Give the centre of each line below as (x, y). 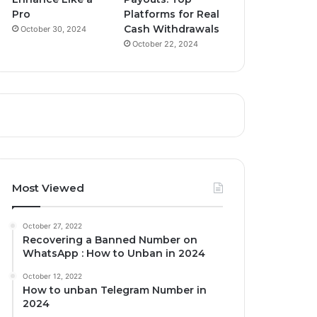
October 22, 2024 (165, 44)
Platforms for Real (171, 14)
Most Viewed (48, 188)
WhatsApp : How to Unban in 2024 (114, 253)
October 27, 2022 (53, 225)
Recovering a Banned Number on (110, 240)
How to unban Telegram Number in (115, 290)
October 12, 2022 (53, 276)
